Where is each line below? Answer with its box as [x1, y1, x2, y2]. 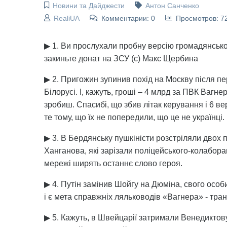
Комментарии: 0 [101, 14, 155, 22]
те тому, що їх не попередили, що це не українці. [44, 113, 224, 122]
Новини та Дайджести [52, 2, 125, 10]
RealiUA [53, 14, 80, 22]
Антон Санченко [145, 2, 199, 10]
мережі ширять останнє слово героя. [44, 159, 182, 168]
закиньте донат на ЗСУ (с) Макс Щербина [44, 54, 198, 63]
